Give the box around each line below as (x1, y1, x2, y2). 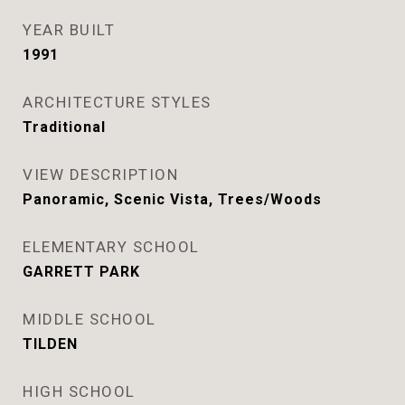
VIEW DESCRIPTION (23, 165, 178, 184)
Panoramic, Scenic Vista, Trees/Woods (23, 191, 322, 208)
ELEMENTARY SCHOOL (23, 238, 200, 256)
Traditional (23, 118, 106, 136)
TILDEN (23, 335, 78, 353)
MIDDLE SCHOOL (23, 310, 156, 328)
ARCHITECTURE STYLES (23, 93, 212, 111)
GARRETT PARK (23, 263, 140, 280)
